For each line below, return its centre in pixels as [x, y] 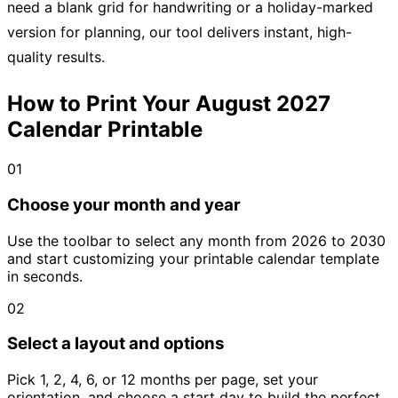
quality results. [56, 57]
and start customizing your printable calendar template [193, 258]
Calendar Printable [105, 130]
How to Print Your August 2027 [169, 104]
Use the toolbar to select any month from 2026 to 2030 [196, 240]
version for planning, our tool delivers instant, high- [179, 32]
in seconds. [45, 276]
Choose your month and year [124, 204]
